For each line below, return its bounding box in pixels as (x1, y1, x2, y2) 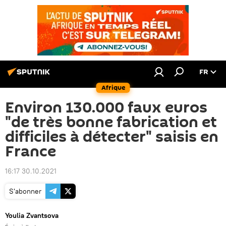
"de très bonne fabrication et (5, 111, 217, 133)
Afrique (101, 83, 125, 92)
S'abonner (9, 187, 41, 196)
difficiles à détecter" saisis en (5, 126, 218, 148)
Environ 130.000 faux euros (5, 97, 207, 119)
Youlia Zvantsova (5, 211, 59, 220)
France (5, 141, 56, 162)
